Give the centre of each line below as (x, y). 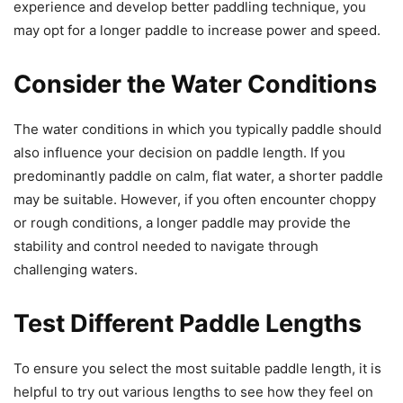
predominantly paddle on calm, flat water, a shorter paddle (198, 175)
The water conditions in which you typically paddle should (197, 129)
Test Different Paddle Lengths (188, 323)
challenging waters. (76, 269)
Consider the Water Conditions (195, 84)
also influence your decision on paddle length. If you (179, 152)
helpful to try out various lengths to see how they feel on (193, 391)
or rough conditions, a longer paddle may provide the (182, 222)
